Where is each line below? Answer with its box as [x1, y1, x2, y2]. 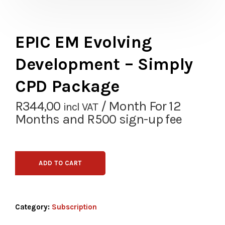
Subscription [52, 202, 97, 211]
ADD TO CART [39, 159, 82, 167]
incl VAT [63, 100, 98, 114]
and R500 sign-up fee [62, 111, 182, 127]
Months [15, 111, 62, 127]
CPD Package [15, 76, 120, 96]
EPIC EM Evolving [15, 32, 152, 52]
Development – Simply [15, 54, 193, 74]
